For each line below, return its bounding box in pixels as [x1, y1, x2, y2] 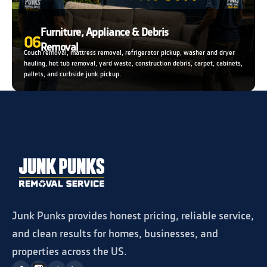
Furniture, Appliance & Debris [41, 25, 169, 39]
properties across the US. [12, 244, 127, 259]
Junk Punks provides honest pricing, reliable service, [12, 209, 254, 223]
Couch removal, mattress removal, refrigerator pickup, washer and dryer [24, 48, 235, 57]
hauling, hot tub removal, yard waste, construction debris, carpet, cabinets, [24, 59, 243, 67]
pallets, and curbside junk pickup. [24, 70, 121, 78]
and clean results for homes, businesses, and [12, 226, 218, 241]
